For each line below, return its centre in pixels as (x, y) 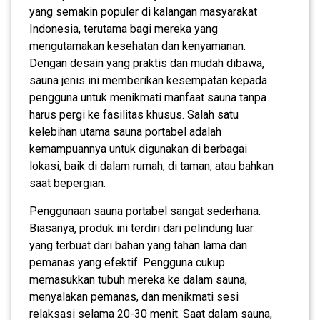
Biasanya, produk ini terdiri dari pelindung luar (141, 228)
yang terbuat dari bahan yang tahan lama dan (138, 245)
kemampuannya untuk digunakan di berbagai (138, 149)
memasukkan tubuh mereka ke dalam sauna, (138, 279)
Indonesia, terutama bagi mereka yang (124, 29)
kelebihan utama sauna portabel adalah (125, 131)
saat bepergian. (67, 183)
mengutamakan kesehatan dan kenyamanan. (137, 46)
